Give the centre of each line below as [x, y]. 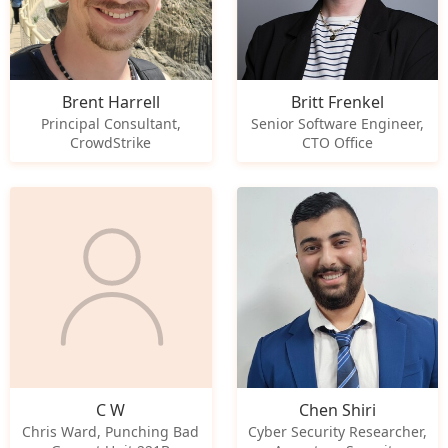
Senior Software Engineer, [337, 123]
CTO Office [337, 142]
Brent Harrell [110, 101]
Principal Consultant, [110, 123]
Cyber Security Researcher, [337, 431]
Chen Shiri [337, 410]
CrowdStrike [111, 142]
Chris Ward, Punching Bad [111, 431]
